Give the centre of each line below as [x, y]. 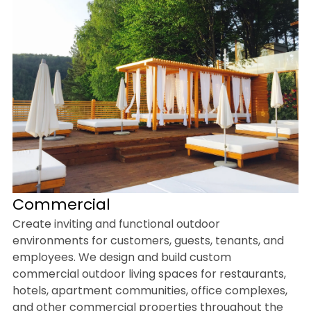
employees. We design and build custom [121, 257]
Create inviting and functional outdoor [116, 224]
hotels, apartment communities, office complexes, [150, 290]
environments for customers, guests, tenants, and [148, 240]
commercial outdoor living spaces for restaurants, [149, 274]
